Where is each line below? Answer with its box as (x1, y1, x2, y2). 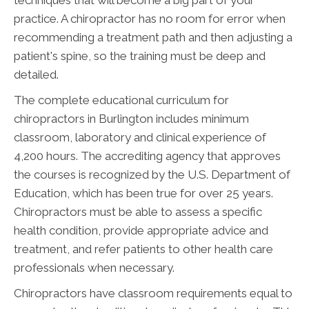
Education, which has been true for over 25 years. (14, 186, 273, 201)
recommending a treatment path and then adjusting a (14, 30, 292, 45)
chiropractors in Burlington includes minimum (14, 112, 249, 126)
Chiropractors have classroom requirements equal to (14, 286, 292, 301)
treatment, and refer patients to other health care (14, 242, 273, 257)
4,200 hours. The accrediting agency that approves (14, 149, 281, 163)
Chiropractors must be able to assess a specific (14, 205, 262, 219)
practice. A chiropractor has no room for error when (14, 12, 286, 26)
